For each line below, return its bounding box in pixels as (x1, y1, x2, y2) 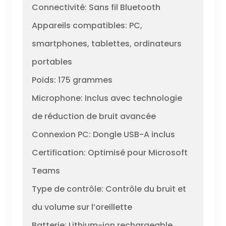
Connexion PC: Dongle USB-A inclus (31, 128, 175, 140)
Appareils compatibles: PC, (31, 19, 142, 31)
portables (31, 55, 72, 68)
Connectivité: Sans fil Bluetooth (31, 1, 160, 13)
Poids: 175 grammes (31, 74, 112, 86)
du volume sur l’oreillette (31, 201, 132, 213)
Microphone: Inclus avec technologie (31, 92, 182, 104)
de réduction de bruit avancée (31, 110, 156, 122)
